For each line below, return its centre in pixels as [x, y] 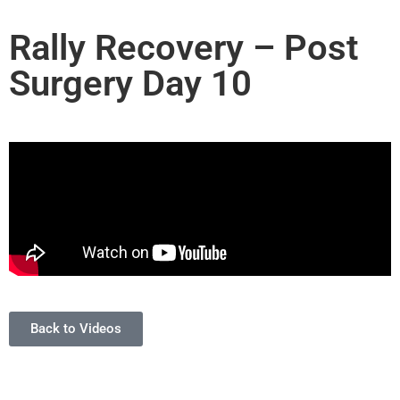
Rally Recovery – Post [183, 47]
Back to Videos [76, 328]
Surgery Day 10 [130, 83]
